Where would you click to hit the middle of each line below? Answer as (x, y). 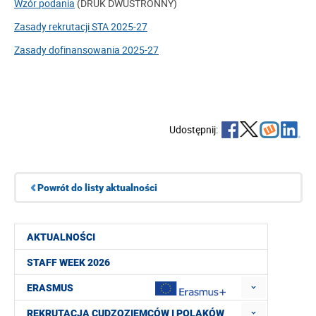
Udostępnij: (194, 129)
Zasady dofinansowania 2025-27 (86, 49)
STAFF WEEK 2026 (68, 263)
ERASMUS (50, 288)
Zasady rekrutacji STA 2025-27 (81, 26)
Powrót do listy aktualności (97, 187)
